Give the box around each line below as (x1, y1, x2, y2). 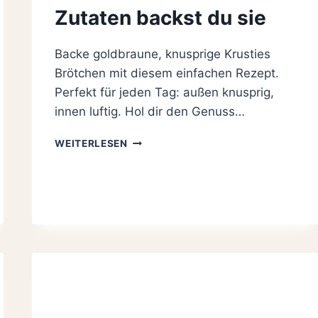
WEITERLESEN (55, 138, 128, 150)
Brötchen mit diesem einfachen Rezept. (55, 66, 280, 81)
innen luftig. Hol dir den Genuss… (55, 104, 246, 119)
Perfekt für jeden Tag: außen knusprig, (55, 85, 275, 100)
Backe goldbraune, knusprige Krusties (55, 47, 271, 62)
